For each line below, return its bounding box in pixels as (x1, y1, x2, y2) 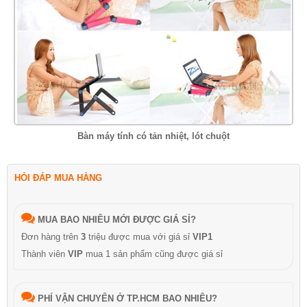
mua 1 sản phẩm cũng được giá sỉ (83, 248, 223, 259)
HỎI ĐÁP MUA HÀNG (14, 172, 102, 183)
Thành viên (21, 248, 68, 259)
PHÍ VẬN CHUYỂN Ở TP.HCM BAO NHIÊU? (38, 293, 217, 304)
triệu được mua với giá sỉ (86, 231, 193, 242)
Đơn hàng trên (21, 231, 81, 242)
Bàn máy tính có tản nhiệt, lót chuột (77, 130, 230, 141)
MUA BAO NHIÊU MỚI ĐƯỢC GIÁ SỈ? (38, 214, 196, 225)
